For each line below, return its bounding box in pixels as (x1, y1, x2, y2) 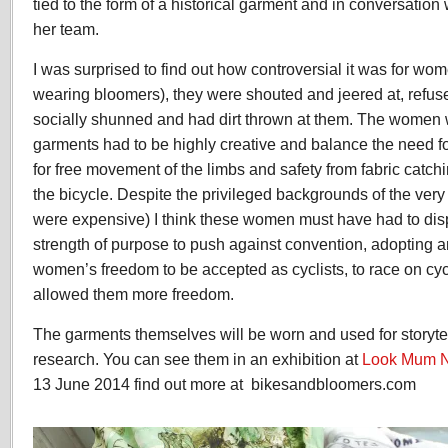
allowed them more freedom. (33, 285, 234, 303)
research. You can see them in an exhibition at (33, 350, 362, 368)
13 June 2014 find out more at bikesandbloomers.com (33, 375, 416, 393)
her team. (33, 20, 99, 38)
